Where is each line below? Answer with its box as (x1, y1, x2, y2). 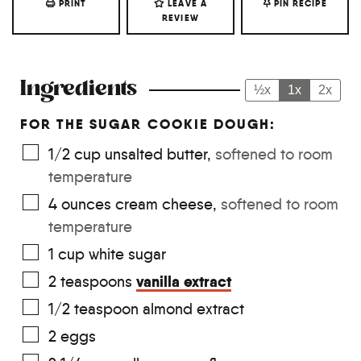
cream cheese (115, 194, 213, 214)
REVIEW (162, 11, 199, 23)
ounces (61, 194, 111, 214)
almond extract (143, 299, 244, 318)
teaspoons (60, 272, 132, 291)
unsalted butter (105, 144, 207, 164)
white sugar (89, 244, 166, 263)
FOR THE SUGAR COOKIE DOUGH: (20, 114, 276, 133)
